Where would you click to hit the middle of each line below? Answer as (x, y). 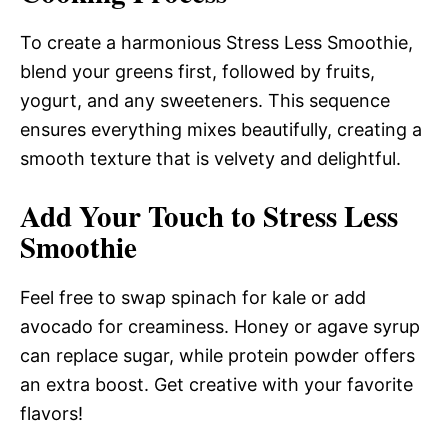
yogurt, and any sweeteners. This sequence (205, 100)
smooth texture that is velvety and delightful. (210, 158)
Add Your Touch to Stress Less (209, 215)
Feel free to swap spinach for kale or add (193, 297)
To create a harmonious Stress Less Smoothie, (216, 42)
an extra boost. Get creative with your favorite (216, 384)
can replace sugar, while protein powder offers (217, 355)
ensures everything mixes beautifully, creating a (221, 129)
